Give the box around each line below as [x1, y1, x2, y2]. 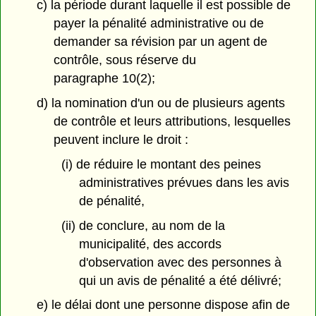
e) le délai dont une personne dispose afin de [36, 298, 290, 312]
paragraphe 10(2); [54, 71, 156, 86]
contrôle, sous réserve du [54, 53, 197, 68]
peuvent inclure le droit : [54, 133, 189, 147]
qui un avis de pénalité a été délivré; [78, 273, 281, 288]
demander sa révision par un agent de [54, 35, 268, 49]
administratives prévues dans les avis [78, 175, 289, 190]
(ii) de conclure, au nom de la [61, 218, 225, 233]
